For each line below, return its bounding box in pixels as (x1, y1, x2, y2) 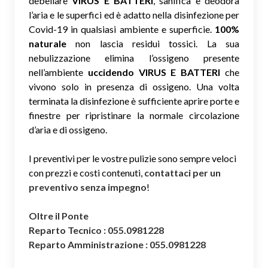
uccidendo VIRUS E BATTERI (87, 66, 221, 78)
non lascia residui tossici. (66, 37, 207, 49)
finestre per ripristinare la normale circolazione (29, 109, 239, 121)
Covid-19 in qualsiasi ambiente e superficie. (29, 23, 215, 35)
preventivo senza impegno (29, 181, 147, 193)
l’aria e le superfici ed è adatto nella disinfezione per (29, 8, 239, 20)
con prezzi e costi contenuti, (29, 166, 144, 178)
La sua (206, 37, 240, 49)
